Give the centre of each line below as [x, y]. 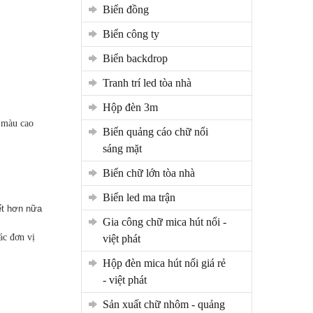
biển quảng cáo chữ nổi [106, 131]
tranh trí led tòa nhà [150, 82]
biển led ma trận [143, 197]
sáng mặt [122, 148]
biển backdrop [139, 58]
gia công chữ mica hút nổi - [107, 221]
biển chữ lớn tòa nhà [152, 173]
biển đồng [129, 9]
